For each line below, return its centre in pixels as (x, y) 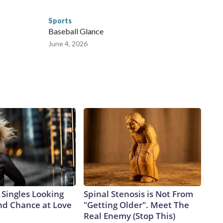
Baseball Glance (76, 31)
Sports (60, 21)
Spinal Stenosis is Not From (138, 194)
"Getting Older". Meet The (136, 205)
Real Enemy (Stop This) (129, 216)
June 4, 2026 (68, 44)
